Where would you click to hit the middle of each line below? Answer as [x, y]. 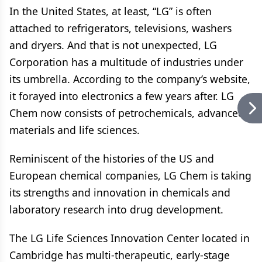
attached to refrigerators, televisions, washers [120, 28]
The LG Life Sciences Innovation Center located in [130, 238]
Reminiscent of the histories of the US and [112, 158]
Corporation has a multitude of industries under [126, 62]
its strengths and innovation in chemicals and [120, 192]
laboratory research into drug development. [116, 209]
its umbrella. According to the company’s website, [130, 79]
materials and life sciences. [75, 130]
